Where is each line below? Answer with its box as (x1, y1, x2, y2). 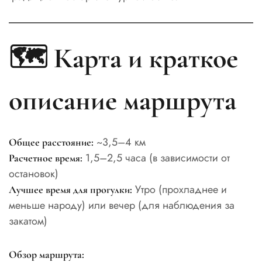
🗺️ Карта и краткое (9, 41, 238, 75)
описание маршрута (9, 83, 236, 118)
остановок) (9, 166, 58, 182)
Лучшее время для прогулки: (9, 183, 132, 196)
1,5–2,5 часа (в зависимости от (82, 150, 230, 166)
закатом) (9, 213, 47, 229)
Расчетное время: (9, 151, 82, 165)
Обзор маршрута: (9, 247, 84, 261)
